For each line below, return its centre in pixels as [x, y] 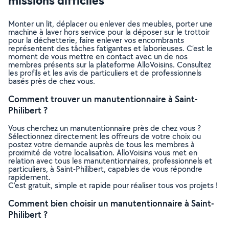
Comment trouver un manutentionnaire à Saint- [103, 99]
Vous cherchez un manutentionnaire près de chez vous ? [105, 128]
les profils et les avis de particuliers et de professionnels [105, 73]
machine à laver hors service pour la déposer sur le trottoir [109, 32]
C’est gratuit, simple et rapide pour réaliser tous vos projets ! [113, 185]
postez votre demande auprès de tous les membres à [101, 144]
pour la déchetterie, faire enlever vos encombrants [96, 40]
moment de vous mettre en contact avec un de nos [98, 56]
